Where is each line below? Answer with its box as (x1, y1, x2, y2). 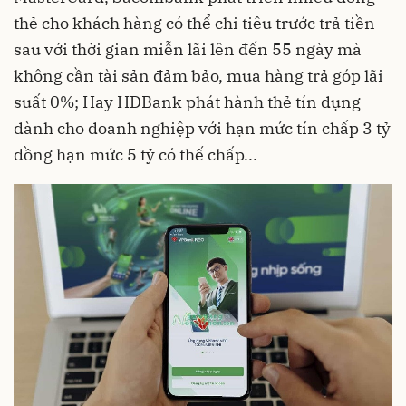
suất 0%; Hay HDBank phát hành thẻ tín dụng (14, 92, 361, 112)
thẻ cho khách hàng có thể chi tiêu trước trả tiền (14, 13, 375, 34)
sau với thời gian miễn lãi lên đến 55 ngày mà (14, 39, 362, 60)
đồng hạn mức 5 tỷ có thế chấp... (14, 144, 257, 165)
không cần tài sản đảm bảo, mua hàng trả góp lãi (14, 65, 383, 86)
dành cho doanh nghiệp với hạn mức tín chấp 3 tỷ (14, 118, 391, 139)
